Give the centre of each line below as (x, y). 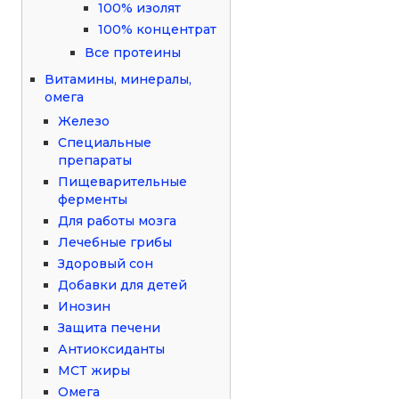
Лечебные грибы (115, 242)
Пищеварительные (123, 181)
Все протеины (133, 52)
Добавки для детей (123, 285)
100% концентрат (158, 29)
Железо (84, 121)
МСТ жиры (94, 370)
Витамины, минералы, (118, 79)
